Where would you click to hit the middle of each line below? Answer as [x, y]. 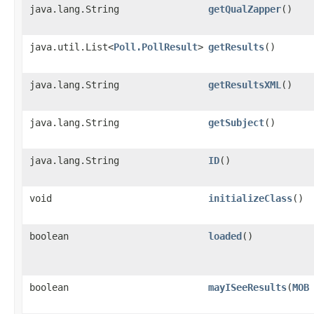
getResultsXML [245, 85]
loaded [225, 236]
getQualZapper [245, 9]
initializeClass [250, 198]
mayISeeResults [247, 287]
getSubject [236, 123]
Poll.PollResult [156, 47]
